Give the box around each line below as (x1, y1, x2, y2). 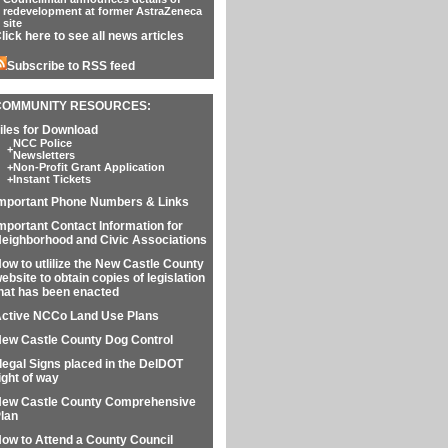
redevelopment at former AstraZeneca (2, 5, 202, 17)
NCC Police (12, 137, 72, 149)
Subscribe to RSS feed (6, 59, 135, 74)
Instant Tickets (12, 173, 91, 185)
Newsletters (12, 149, 75, 161)
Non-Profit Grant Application (12, 161, 165, 173)
